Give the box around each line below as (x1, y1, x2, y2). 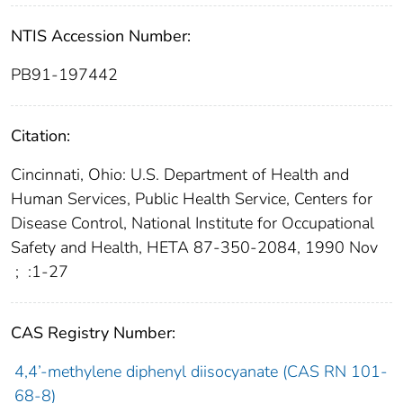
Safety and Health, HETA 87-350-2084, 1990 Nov (11, 237, 378, 259)
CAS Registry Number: (11, 322, 175, 345)
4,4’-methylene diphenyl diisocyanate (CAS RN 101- (13, 361, 388, 383)
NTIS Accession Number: (11, 25, 191, 48)
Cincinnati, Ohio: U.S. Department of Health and (11, 164, 349, 186)
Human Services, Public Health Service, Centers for (11, 188, 372, 210)
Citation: (11, 125, 70, 148)
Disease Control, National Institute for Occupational (11, 212, 374, 235)
